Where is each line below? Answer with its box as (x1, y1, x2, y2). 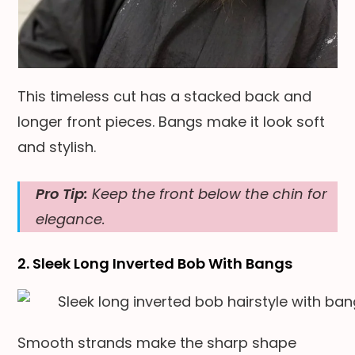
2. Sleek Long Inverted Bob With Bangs (17, 253, 293, 273)
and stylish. (17, 136, 97, 157)
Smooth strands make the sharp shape (17, 332, 297, 353)
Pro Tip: (36, 183, 89, 204)
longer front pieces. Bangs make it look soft (17, 111, 326, 132)
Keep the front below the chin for (88, 183, 328, 204)
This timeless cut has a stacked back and (17, 86, 312, 106)
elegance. (36, 208, 106, 229)
